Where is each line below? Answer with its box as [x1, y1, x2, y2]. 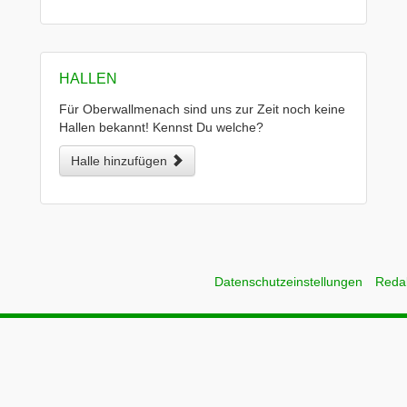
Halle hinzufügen [71, 154, 171, 168]
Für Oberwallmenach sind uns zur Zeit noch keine [59, 102, 345, 116]
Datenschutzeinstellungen [214, 274, 362, 289]
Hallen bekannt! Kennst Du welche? [59, 120, 263, 134]
